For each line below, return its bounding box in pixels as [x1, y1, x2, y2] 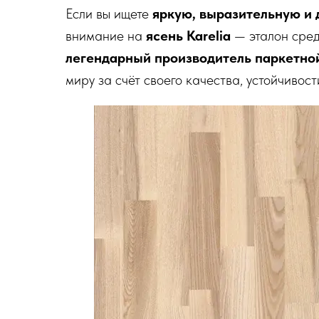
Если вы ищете [66, 5, 152, 22]
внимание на [66, 27, 146, 44]
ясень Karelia [146, 27, 231, 44]
